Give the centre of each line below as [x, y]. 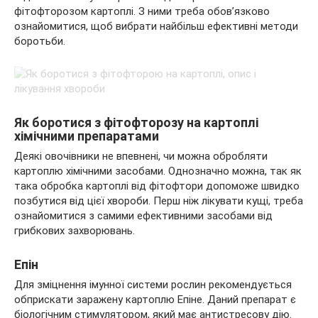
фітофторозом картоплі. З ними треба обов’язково [142, 11]
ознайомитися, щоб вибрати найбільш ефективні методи [156, 26]
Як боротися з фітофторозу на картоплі [136, 122]
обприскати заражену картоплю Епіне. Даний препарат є [155, 300]
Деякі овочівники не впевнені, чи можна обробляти [141, 156]
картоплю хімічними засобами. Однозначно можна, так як [158, 171]
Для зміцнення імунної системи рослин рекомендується [153, 285]
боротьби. [40, 41]
